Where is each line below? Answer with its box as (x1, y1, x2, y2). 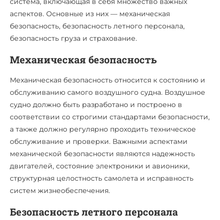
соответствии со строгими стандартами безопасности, (10, 112, 210, 121)
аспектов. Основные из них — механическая (10, 9, 170, 18)
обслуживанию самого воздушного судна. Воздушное (10, 87, 205, 97)
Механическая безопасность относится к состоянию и (10, 75, 205, 84)
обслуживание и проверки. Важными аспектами (10, 137, 188, 146)
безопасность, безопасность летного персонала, (10, 21, 185, 30)
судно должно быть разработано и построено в (10, 100, 182, 109)
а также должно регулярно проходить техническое (10, 124, 196, 134)
